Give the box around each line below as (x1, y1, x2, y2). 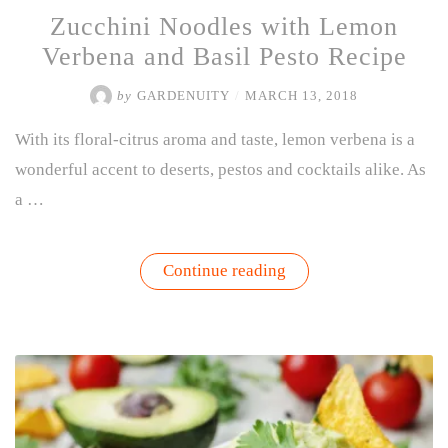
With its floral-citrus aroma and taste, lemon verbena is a (15, 130, 415, 150)
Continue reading (162, 260, 286, 280)
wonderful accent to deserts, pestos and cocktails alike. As (15, 160, 426, 180)
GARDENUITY (137, 89, 230, 104)
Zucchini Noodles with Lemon (50, 12, 398, 42)
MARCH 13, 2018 (245, 89, 358, 104)
